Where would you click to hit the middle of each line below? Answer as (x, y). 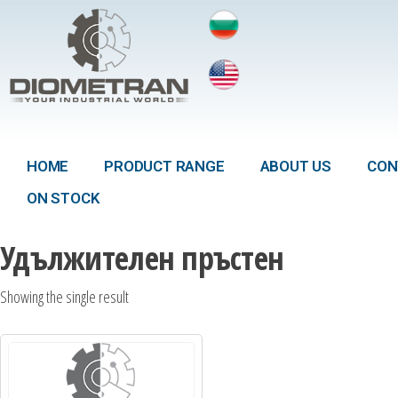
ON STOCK (64, 198)
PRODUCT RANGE (164, 166)
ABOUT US (296, 166)
